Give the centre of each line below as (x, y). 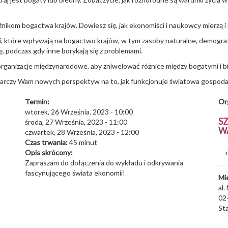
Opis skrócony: (50, 152)
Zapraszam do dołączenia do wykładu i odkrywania (104, 163)
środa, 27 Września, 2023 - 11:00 (76, 122)
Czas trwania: (47, 142)
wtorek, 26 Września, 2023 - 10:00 (79, 112)
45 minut (83, 142)
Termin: (38, 102)
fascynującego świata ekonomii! (75, 173)
